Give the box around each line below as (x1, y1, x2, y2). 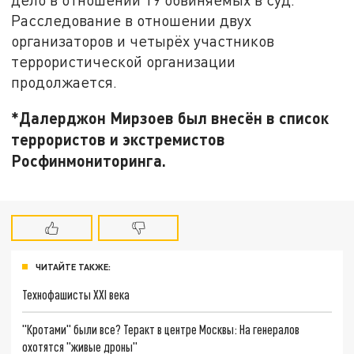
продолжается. (11, 72, 118, 91)
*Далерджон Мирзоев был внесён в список (11, 108, 330, 128)
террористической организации (11, 51, 236, 70)
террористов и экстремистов (11, 130, 226, 149)
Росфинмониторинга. (11, 151, 167, 171)
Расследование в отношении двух (11, 10, 252, 29)
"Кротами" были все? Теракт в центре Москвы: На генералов (22, 321, 300, 337)
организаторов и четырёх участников (11, 31, 275, 50)
